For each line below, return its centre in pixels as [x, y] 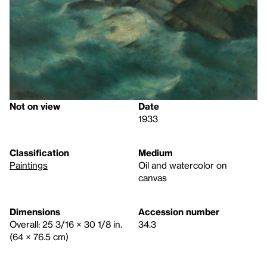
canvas [153, 178]
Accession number [179, 212]
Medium [156, 153]
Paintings [29, 165]
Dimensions [35, 212]
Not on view [35, 106]
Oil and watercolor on [183, 165]
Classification [39, 153]
